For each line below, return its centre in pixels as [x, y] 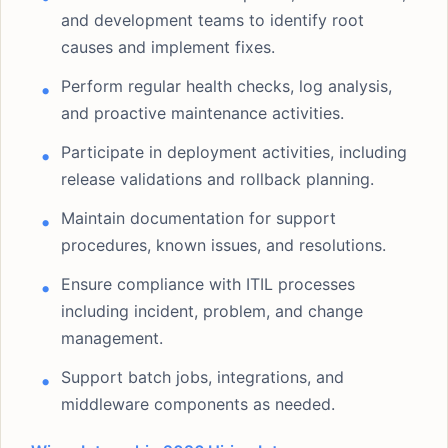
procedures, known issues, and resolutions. [223, 245]
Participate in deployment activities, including [234, 152]
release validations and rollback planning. [217, 179]
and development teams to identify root [212, 20]
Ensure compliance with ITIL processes [208, 284]
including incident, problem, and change [212, 311]
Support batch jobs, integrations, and [202, 377]
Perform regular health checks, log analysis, [226, 86]
